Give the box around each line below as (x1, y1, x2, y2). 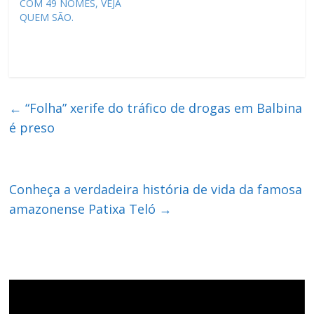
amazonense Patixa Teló (9, 200, 160, 217)
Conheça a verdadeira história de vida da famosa (9, 180, 303, 198)
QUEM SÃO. (20, 10, 74, 24)
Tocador (8, 279, 48, 293)
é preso (9, 118, 55, 136)
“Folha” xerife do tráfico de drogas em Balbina (22, 99, 303, 116)
